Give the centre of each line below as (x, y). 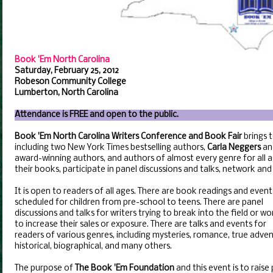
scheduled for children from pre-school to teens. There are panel (139, 203)
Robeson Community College (70, 82)
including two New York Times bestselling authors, (111, 148)
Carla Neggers (234, 148)
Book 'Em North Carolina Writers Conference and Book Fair (128, 137)
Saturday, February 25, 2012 (67, 71)
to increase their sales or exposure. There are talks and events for (140, 225)
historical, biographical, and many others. (93, 246)
